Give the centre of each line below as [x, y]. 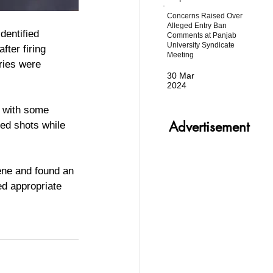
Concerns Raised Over [205, 16]
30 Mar [181, 76]
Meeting [181, 55]
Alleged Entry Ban [197, 25]
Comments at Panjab [202, 35]
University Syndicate [201, 45]
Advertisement [209, 127]
